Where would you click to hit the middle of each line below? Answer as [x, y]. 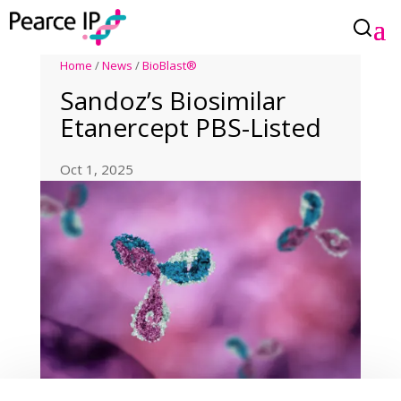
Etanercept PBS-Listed [191, 128]
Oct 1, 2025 [97, 170]
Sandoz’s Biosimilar [173, 101]
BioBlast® [170, 66]
